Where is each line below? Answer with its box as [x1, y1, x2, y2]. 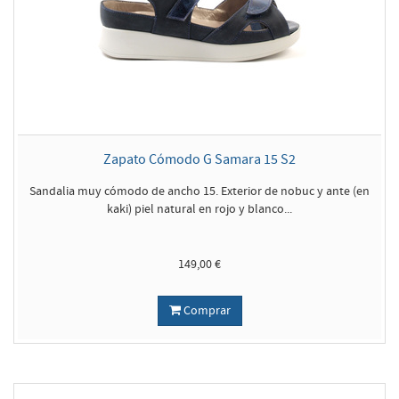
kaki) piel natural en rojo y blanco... [107, 201, 292, 217]
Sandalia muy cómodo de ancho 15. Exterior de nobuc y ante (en [29, 183, 370, 199]
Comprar [180, 303, 231, 319]
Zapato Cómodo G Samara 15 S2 [103, 151, 296, 168]
